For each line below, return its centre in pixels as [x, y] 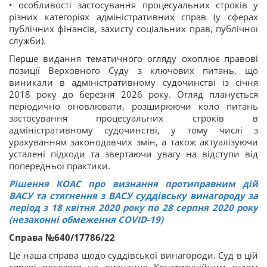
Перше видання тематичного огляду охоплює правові [133, 58]
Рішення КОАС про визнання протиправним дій [133, 183]
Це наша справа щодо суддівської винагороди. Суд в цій [133, 255]
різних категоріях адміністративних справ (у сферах [133, 16]
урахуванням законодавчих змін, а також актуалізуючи [133, 142]
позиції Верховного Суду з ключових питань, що [133, 70]
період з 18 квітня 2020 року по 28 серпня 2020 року [133, 207]
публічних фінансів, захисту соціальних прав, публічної [133, 28]
